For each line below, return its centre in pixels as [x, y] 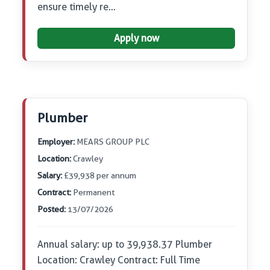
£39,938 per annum [99, 176]
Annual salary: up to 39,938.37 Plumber [125, 245]
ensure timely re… [77, 7]
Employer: [56, 142]
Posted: [52, 209]
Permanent [93, 193]
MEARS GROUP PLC [112, 142]
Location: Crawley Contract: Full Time [119, 260]
